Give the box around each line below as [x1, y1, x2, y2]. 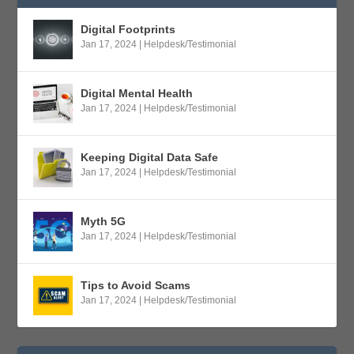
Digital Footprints [81, 22, 176, 36]
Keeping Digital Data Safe [81, 150, 219, 164]
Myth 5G [81, 214, 126, 228]
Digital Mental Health [81, 86, 194, 100]
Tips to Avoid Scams [81, 278, 191, 292]
